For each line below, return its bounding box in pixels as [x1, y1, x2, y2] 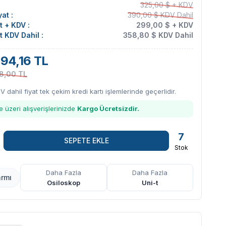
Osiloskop [46, 178, 80, 187]
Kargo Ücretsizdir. [77, 104, 139, 112]
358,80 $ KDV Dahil [123, 30, 193, 39]
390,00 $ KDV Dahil [128, 10, 193, 19]
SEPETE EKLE [64, 136, 109, 145]
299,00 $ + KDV [136, 20, 193, 29]
